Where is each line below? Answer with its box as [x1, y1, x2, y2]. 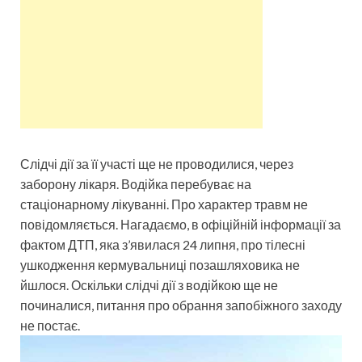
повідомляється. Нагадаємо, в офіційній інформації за [20, 216, 341, 232]
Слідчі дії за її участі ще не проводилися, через [20, 155, 293, 171]
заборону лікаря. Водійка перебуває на [20, 175, 251, 192]
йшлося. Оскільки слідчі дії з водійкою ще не [20, 276, 278, 293]
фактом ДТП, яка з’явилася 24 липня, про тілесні [20, 236, 305, 252]
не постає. [20, 317, 80, 333]
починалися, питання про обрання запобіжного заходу [20, 297, 342, 313]
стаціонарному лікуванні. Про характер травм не [20, 196, 308, 212]
